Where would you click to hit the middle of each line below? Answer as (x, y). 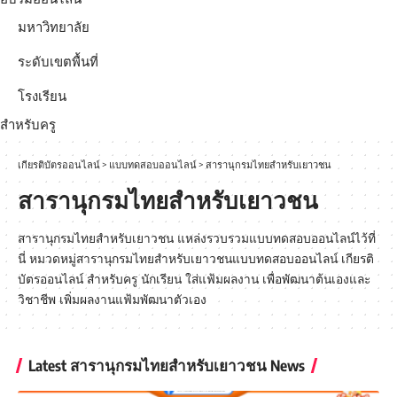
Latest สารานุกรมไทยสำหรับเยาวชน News (167, 365)
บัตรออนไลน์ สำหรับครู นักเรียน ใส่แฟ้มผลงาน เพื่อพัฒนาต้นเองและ (194, 279)
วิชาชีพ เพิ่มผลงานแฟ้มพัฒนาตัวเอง (112, 299)
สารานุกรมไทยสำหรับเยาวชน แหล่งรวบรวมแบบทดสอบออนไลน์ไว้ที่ (197, 238)
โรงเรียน (42, 96)
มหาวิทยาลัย (54, 27)
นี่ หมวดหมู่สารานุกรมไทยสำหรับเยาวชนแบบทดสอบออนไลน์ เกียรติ (196, 258)
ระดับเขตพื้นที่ (58, 62)
